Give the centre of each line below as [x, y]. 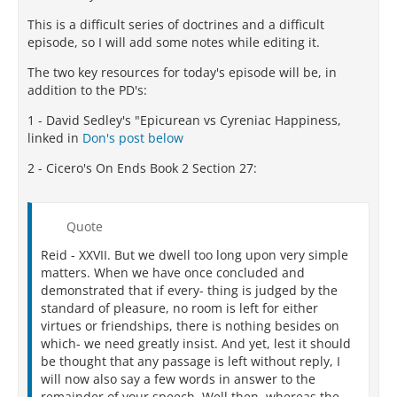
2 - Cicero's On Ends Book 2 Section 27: [142, 168]
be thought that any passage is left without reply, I [191, 361]
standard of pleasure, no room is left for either [179, 308]
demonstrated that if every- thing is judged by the [189, 290]
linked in [55, 138]
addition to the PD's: [87, 90]
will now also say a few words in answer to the [178, 379]
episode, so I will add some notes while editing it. [174, 42]
